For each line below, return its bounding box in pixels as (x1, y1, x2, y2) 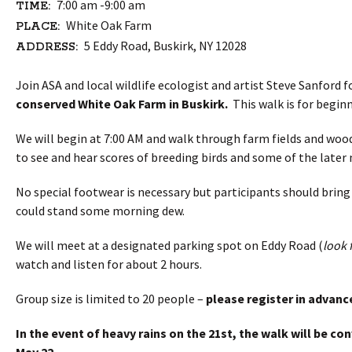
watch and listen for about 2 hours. (15, 256, 204, 273)
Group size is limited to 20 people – (15, 291, 206, 307)
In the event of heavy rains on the (15, 325, 208, 342)
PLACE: (15, 20, 60, 35)
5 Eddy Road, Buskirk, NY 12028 (81, 38, 247, 54)
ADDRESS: (15, 40, 78, 55)
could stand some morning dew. (15, 203, 187, 219)
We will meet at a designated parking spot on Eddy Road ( (15, 237, 323, 254)
